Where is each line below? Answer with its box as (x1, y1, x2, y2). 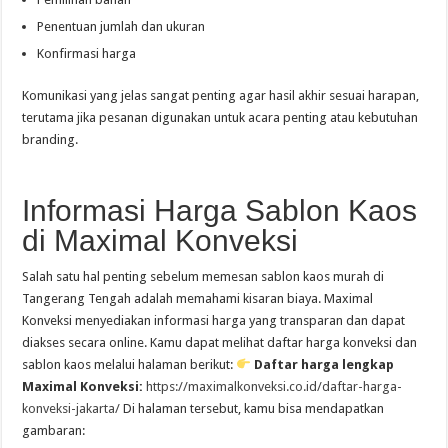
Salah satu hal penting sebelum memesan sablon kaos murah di (22, 269, 385, 284)
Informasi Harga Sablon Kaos (22, 194, 418, 227)
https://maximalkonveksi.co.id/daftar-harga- (146, 379, 403, 394)
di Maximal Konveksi (22, 224, 299, 257)
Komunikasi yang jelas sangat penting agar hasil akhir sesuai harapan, (22, 88, 420, 103)
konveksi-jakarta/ (22, 401, 121, 416)
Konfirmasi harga (37, 46, 137, 61)
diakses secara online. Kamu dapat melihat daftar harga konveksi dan (22, 335, 418, 350)
